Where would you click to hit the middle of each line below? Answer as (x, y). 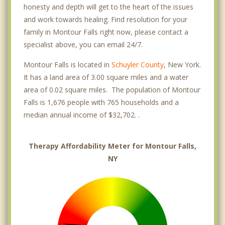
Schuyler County (138, 64)
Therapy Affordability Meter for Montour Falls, (113, 146)
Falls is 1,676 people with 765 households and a (101, 102)
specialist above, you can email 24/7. (83, 44)
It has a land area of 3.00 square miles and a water (106, 77)
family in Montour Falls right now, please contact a (106, 32)
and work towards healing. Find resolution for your (105, 19)
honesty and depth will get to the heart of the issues (108, 7)
